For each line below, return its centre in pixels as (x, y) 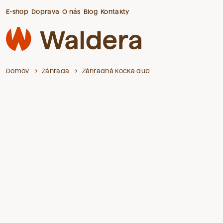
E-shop (17, 11)
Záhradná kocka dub (116, 70)
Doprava (45, 11)
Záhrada (56, 70)
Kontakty (115, 11)
